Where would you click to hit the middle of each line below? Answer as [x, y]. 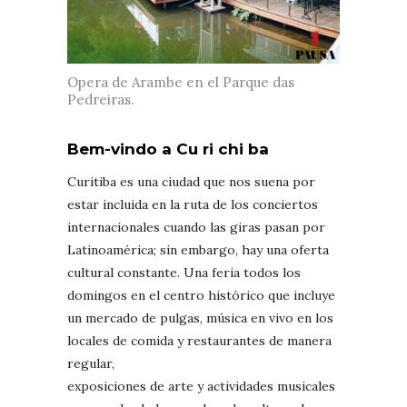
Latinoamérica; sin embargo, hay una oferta [198, 250]
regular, [91, 364]
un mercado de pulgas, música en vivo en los [200, 318]
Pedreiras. [101, 100]
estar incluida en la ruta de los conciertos [193, 205]
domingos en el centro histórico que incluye [201, 296]
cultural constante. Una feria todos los [184, 273]
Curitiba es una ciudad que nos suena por [191, 182]
